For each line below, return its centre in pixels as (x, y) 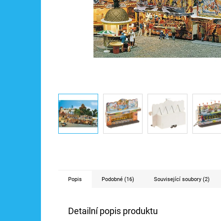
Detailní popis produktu (113, 211)
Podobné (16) (118, 179)
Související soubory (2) (182, 179)
